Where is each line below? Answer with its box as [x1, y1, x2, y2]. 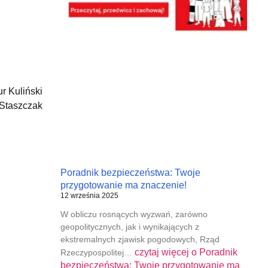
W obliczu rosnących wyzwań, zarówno [60, 209, 208, 220]
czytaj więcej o [134, 247, 197, 258]
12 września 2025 [60, 191, 118, 200]
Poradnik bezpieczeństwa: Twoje [60, 167, 200, 178]
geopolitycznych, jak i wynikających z [60, 222, 199, 232]
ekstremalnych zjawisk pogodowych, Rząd [60, 234, 220, 245]
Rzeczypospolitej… [60, 248, 135, 258]
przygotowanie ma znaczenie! [60, 180, 187, 191]
